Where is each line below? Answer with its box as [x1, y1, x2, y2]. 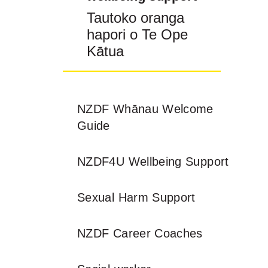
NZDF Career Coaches [77, 227, 203, 240]
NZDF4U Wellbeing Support [77, 155, 229, 168]
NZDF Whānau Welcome [77, 102, 214, 115]
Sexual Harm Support [77, 191, 196, 204]
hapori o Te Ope [87, 26, 188, 42]
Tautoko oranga [87, 10, 184, 26]
